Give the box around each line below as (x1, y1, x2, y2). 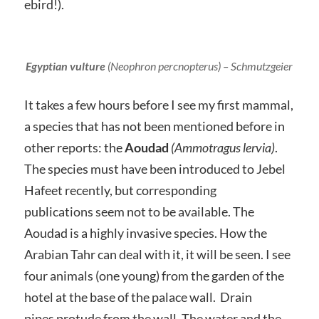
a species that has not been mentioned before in (23, 117, 285, 134)
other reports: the (23, 139, 125, 155)
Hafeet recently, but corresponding (23, 182, 216, 198)
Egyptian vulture (26, 58, 106, 73)
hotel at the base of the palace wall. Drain (23, 288, 252, 305)
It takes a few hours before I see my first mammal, (23, 96, 293, 113)
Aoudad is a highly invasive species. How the (23, 224, 267, 241)
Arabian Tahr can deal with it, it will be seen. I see (23, 246, 291, 262)
